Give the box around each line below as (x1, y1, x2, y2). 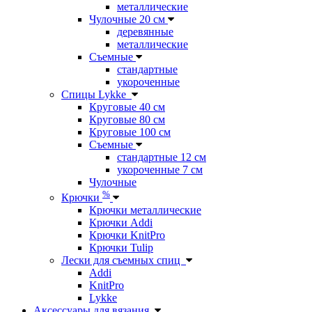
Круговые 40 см (89, 100, 165, 113)
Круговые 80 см (89, 113, 165, 125)
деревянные (117, 25, 173, 38)
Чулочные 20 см (89, 13, 168, 25)
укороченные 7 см (117, 163, 203, 175)
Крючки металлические (89, 204, 201, 217)
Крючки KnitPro (89, 229, 165, 242)
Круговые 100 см (89, 125, 171, 138)
